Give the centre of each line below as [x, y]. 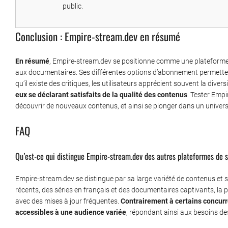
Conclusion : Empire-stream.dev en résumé [98, 37]
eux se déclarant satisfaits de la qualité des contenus [101, 95]
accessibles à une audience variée [71, 212]
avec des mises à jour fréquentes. [68, 201]
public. [73, 6]
